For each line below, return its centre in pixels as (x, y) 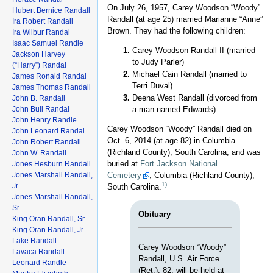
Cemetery (124, 175)
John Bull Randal (41, 109)
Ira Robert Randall (43, 21)
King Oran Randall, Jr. (48, 229)
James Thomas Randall (51, 87)
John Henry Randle (44, 120)
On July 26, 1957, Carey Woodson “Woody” (184, 8)
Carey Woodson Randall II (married (193, 51)
